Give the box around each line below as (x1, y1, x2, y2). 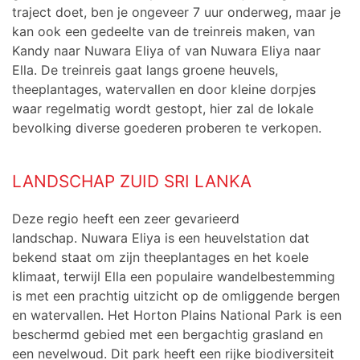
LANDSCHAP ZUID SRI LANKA (12, 171, 252, 192)
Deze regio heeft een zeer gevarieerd (12, 211, 239, 227)
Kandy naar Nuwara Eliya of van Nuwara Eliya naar (12, 43, 321, 59)
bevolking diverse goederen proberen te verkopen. (12, 120, 325, 137)
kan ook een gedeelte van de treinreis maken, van (12, 23, 315, 40)
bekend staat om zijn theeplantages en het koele (12, 249, 309, 266)
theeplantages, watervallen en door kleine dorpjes (12, 81, 316, 98)
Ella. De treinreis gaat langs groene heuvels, (12, 62, 278, 79)
